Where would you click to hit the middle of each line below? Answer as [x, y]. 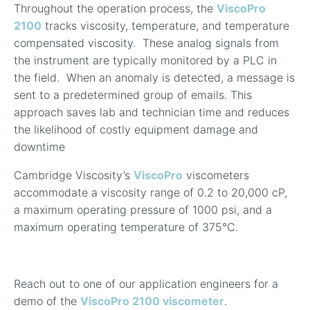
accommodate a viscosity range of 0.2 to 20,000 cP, [151, 193]
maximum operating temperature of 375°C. [126, 227]
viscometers [216, 175]
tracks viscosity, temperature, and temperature [165, 26]
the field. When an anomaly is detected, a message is [154, 78]
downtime [39, 147]
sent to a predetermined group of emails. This [133, 95]
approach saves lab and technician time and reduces [152, 112]
